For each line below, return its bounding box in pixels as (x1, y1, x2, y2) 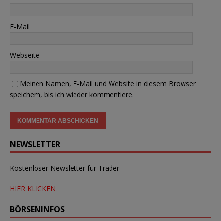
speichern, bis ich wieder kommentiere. (10, 89, 134, 99)
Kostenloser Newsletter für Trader (10, 163, 119, 173)
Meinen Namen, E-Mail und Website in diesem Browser (20, 78, 196, 88)
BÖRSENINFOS (10, 203, 65, 215)
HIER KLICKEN (10, 184, 56, 193)
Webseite (10, 50, 39, 60)
